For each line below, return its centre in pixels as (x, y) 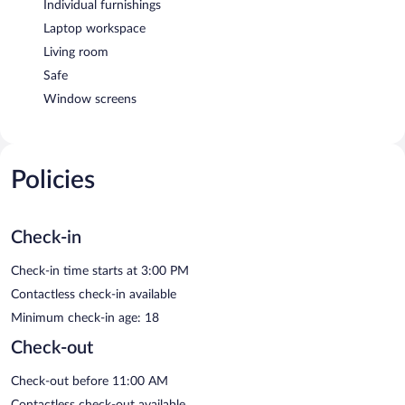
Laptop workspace (94, 28)
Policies (53, 179)
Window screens (90, 99)
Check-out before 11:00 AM (89, 381)
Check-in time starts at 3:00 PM (100, 271)
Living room (76, 52)
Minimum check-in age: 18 (85, 318)
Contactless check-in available (94, 294)
